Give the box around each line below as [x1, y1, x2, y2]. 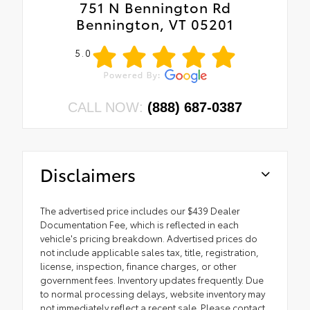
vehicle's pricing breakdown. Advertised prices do [40, 231, 257, 244]
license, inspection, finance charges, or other [40, 259, 237, 272]
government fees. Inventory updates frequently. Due [40, 273, 264, 286]
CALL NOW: [68, 99, 147, 115]
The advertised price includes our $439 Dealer [40, 203, 240, 217]
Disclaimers [40, 161, 136, 186]
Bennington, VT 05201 [76, 13, 234, 33]
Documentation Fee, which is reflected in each [40, 217, 239, 230]
